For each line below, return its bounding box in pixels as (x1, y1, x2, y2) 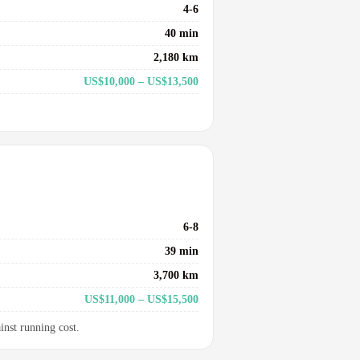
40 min (165, 26, 198, 39)
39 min (165, 244, 198, 258)
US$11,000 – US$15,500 (84, 292, 198, 306)
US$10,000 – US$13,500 (84, 74, 198, 88)
